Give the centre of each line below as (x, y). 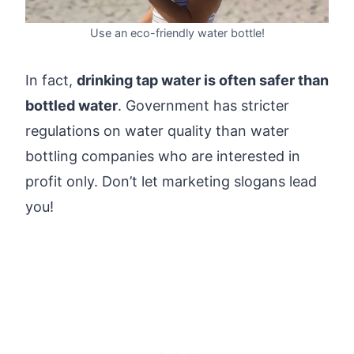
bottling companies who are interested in (163, 156)
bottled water (72, 105)
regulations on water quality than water (157, 130)
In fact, (51, 80)
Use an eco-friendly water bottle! (177, 32)
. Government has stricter (203, 105)
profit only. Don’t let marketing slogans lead (171, 181)
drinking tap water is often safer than (203, 80)
